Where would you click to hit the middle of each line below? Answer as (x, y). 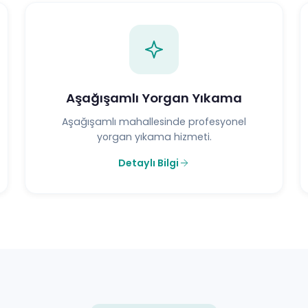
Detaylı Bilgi (148, 163)
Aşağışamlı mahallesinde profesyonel (154, 121)
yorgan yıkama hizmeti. (154, 136)
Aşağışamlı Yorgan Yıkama (154, 98)
